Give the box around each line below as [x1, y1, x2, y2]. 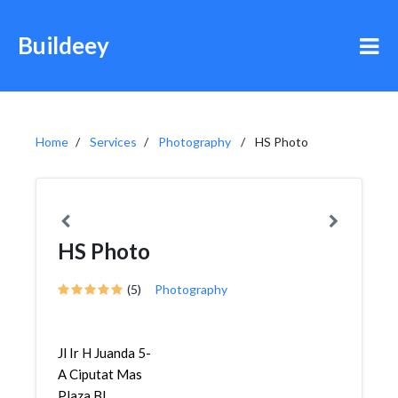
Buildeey [18, 31, 109, 60]
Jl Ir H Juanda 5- [58, 345, 151, 361]
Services [90, 134, 137, 149]
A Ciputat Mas [58, 366, 142, 382]
